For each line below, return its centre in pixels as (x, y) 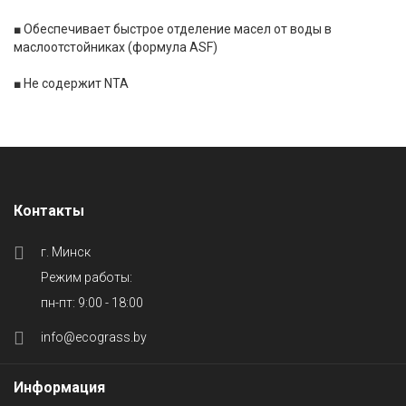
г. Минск (66, 252)
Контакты (49, 211)
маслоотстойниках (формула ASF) (116, 47)
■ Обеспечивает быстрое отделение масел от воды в (173, 29)
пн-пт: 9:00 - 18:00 (92, 303)
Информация (59, 387)
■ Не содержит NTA (71, 83)
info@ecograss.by (94, 337)
